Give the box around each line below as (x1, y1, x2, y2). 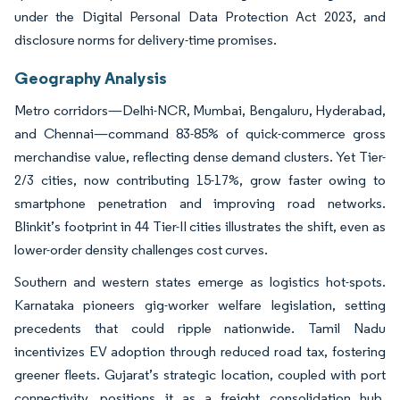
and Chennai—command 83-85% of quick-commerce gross (14, 124, 386, 142)
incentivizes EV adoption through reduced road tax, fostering (14, 342, 386, 360)
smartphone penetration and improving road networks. (14, 194, 386, 212)
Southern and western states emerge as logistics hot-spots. (14, 272, 386, 290)
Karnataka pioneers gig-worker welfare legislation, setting (14, 296, 386, 313)
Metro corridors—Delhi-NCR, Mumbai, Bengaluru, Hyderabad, (14, 101, 386, 119)
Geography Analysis (14, 66, 167, 88)
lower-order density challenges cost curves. (14, 240, 268, 258)
